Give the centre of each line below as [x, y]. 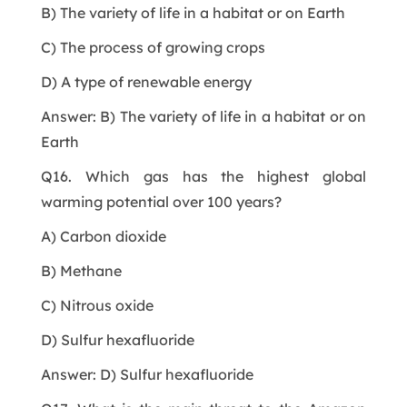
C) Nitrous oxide [97, 305]
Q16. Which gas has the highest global [203, 176]
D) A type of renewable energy [146, 81]
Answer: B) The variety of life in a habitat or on [203, 116]
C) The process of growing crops [153, 47]
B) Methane [81, 270]
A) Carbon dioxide [103, 236]
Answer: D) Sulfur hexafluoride [147, 374]
